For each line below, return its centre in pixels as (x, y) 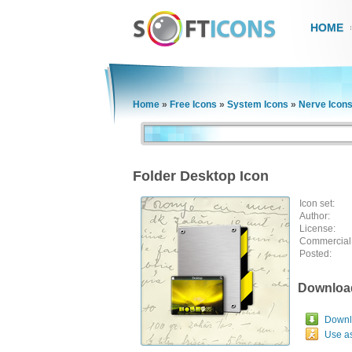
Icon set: (317, 203)
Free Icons (193, 104)
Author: (315, 216)
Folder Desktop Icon (201, 176)
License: (317, 229)
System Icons (258, 104)
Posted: (315, 254)
